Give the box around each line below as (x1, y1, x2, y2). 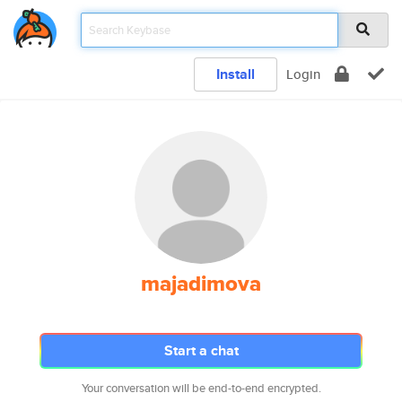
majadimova (141, 267, 261, 300)
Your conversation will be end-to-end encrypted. (81, 380, 321, 397)
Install (216, 64, 255, 84)
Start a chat (163, 340, 239, 361)
